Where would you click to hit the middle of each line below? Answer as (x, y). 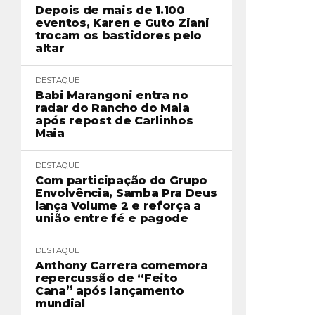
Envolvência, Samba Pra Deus (126, 193)
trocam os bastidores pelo (118, 36)
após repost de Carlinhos (114, 121)
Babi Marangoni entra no (112, 95)
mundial (60, 303)
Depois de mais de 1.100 (110, 10)
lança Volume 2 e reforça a (118, 206)
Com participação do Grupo (121, 180)
